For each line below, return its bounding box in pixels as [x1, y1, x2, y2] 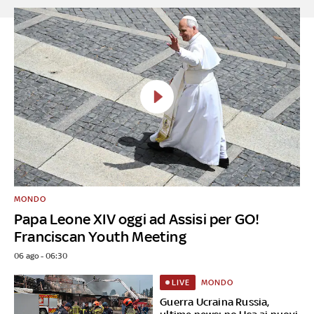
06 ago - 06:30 [14, 250, 67, 261]
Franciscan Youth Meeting [14, 227, 186, 245]
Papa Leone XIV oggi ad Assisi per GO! [14, 210, 260, 228]
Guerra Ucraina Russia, [160, 295, 270, 308]
